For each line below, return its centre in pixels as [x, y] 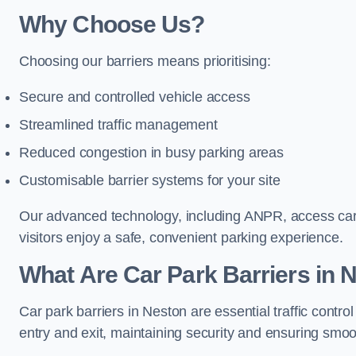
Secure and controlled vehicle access [135, 97]
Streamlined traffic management [118, 125]
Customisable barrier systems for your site [150, 180]
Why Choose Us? [112, 24]
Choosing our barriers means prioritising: [145, 61]
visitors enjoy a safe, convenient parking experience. [181, 238]
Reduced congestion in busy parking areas [151, 153]
